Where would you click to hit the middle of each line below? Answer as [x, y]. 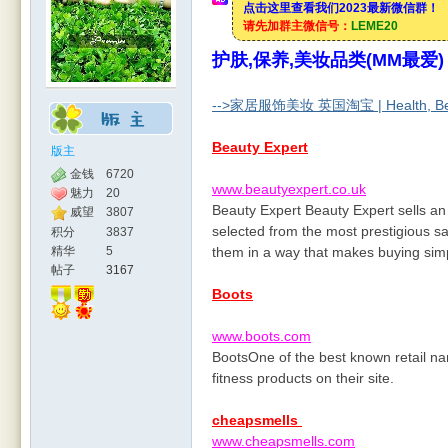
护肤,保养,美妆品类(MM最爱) [328, 60]
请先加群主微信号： [297, 26]
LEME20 [374, 26]
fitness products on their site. [303, 378]
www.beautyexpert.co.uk [289, 189]
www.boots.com [261, 336]
